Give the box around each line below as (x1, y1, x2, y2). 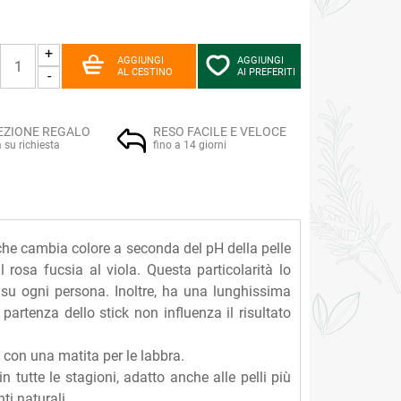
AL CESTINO (117, 66, 173, 79)
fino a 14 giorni (153, 139, 226, 151)
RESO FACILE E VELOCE (153, 124, 286, 139)
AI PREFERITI (237, 66, 295, 79)
